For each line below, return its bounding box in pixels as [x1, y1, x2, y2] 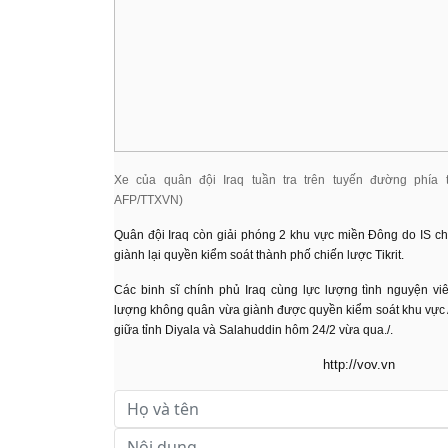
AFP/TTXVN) [114, 193, 183, 207]
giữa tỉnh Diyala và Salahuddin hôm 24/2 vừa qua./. [114, 323, 393, 337]
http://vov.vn [323, 357, 395, 372]
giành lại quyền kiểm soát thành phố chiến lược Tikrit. [114, 248, 404, 262]
